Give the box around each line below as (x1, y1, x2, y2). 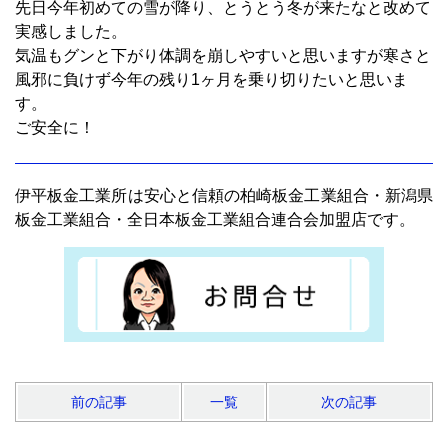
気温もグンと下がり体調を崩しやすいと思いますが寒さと (15, 46, 431, 64)
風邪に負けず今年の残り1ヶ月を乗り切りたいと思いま (15, 70, 408, 88)
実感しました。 (15, 22, 127, 40)
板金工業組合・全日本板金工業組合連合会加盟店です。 (15, 210, 415, 228)
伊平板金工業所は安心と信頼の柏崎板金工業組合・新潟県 (15, 186, 433, 204)
